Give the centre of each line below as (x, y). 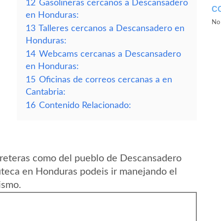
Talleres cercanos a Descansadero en (111, 28)
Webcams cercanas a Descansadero (110, 54)
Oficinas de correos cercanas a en (106, 80)
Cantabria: (46, 92)
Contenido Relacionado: (85, 105)
